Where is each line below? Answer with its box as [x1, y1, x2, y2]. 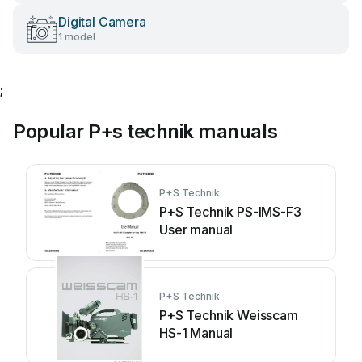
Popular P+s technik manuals [13, 120, 278, 143]
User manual [159, 221, 234, 238]
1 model [58, 31, 95, 43]
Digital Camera [58, 14, 146, 30]
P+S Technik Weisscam [159, 307, 298, 323]
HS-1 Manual [159, 325, 234, 341]
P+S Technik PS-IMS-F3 [159, 204, 301, 220]
